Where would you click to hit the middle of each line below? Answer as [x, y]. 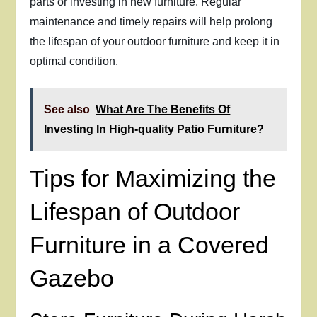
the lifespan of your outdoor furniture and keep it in [155, 41]
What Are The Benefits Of [163, 109]
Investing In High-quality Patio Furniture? [154, 129]
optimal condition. [74, 61]
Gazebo [72, 278]
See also [67, 109]
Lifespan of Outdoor [135, 212]
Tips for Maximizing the [153, 178]
